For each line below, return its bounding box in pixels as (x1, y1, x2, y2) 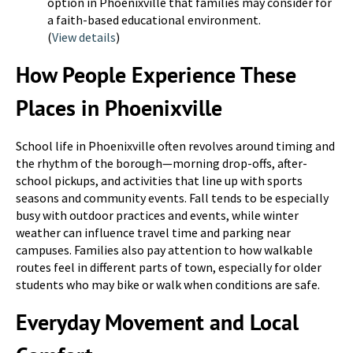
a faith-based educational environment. (47, 12, 261, 28)
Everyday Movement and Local (16, 307, 299, 336)
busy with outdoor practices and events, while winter (16, 207, 299, 223)
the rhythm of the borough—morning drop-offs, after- (16, 155, 307, 171)
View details (52, 29, 116, 45)
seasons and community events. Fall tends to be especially (16, 190, 329, 206)
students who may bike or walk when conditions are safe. (16, 277, 320, 292)
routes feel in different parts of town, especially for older (16, 259, 321, 275)
